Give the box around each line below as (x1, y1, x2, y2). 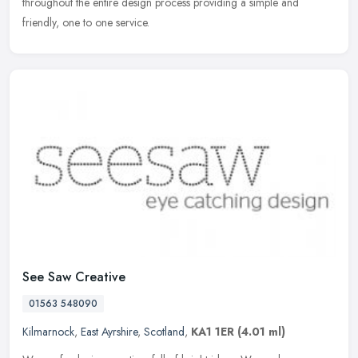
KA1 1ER (191, 324, 234, 340)
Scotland (144, 324, 185, 340)
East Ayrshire (81, 324, 137, 340)
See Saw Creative (22, 268, 125, 287)
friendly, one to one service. (22, 14, 149, 30)
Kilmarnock (22, 324, 74, 340)
